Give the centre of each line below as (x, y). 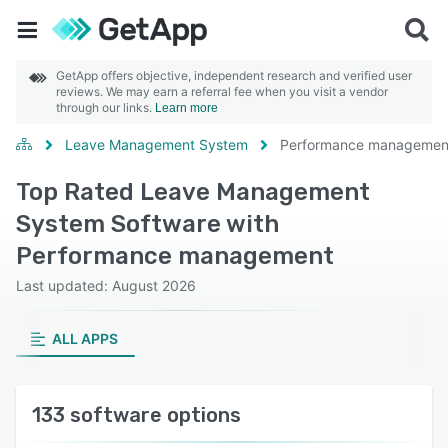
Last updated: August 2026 (106, 285)
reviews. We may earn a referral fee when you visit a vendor (222, 91)
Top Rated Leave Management (193, 192)
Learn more (186, 108)
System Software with (147, 224)
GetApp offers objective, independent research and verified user (234, 75)
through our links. (105, 107)
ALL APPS (84, 338)
